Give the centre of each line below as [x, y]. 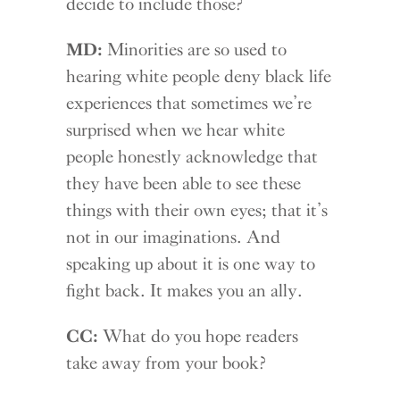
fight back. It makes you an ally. [185, 290]
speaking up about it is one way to [191, 263]
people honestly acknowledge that [192, 156]
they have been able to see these [184, 183]
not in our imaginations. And [174, 236]
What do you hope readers [199, 335]
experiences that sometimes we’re [189, 102]
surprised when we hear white [176, 129]
